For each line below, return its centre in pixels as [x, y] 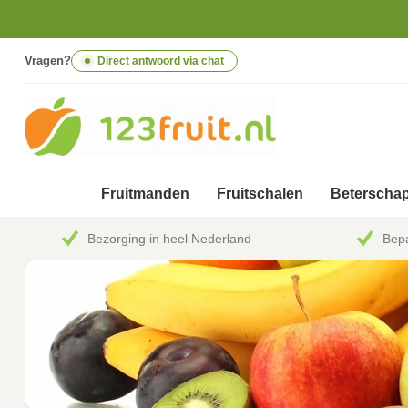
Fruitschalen [260, 194]
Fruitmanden [145, 194]
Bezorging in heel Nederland [170, 238]
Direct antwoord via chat [161, 61]
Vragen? [48, 61]
